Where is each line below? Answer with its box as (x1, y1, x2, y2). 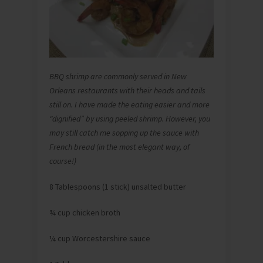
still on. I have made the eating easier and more (49, 99, 210, 110)
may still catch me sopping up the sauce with (49, 127, 199, 139)
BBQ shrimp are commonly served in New (49, 71, 187, 82)
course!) (49, 156, 76, 167)
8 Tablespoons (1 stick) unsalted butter (49, 181, 186, 193)
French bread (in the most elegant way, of (49, 141, 190, 153)
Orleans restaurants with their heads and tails (49, 85, 205, 96)
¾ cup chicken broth (49, 207, 120, 218)
